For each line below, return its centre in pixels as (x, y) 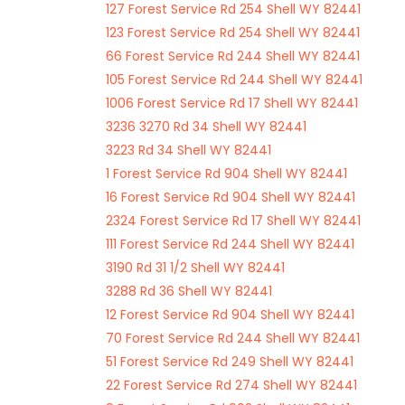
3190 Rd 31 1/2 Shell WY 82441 (195, 268)
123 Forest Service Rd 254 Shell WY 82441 (233, 33)
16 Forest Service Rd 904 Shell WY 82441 (231, 197)
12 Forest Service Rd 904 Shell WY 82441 (230, 315)
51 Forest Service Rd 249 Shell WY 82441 (230, 362)
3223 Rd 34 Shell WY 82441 (188, 150)
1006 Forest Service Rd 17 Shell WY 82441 (232, 103)
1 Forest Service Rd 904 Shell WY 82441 (226, 174)
